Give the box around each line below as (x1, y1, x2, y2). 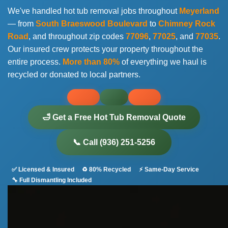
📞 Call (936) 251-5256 (73, 138, 155, 147)
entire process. (8, 58, 63, 66)
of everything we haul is (120, 58, 207, 66)
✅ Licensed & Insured (11, 166, 74, 174)
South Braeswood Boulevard (36, 19, 148, 28)
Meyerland (179, 7, 219, 15)
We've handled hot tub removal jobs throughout (8, 7, 179, 15)
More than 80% (63, 58, 120, 66)
